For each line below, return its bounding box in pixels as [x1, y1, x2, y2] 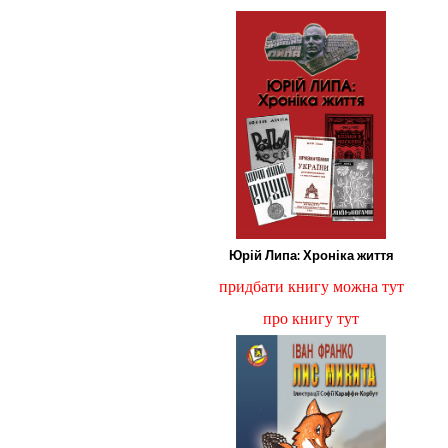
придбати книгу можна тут [218, 278, 404, 296]
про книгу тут [263, 310, 360, 328]
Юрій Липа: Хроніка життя [228, 248, 394, 264]
